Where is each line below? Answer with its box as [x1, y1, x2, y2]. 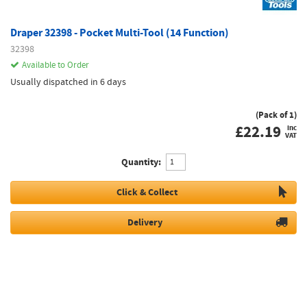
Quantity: [121, 155, 161, 169]
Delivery [127, 216, 162, 229]
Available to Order [22, 59, 89, 71]
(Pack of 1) [256, 109, 297, 121]
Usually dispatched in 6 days [10, 75, 126, 88]
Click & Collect [116, 186, 177, 199]
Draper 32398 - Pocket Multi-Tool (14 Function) [10, 25, 229, 40]
